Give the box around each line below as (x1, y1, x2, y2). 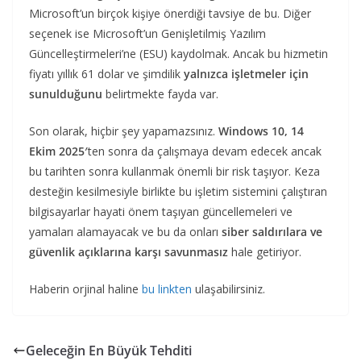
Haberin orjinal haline (29, 280, 142, 297)
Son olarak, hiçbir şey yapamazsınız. (29, 122, 215, 139)
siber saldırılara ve (222, 223, 322, 239)
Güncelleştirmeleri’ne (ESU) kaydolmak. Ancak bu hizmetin (29, 45, 328, 61)
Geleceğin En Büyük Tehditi (26, 341, 192, 359)
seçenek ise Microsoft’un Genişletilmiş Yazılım (29, 25, 266, 41)
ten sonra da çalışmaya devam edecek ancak (88, 143, 322, 159)
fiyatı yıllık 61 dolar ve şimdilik (29, 65, 180, 81)
